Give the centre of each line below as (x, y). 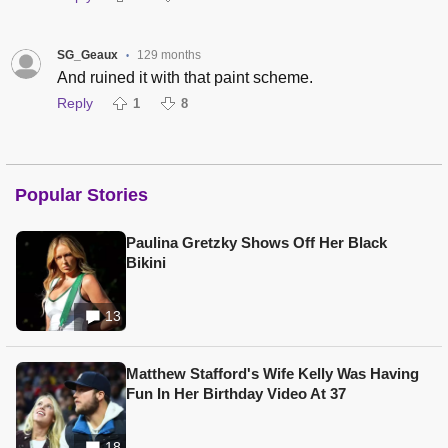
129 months (168, 54)
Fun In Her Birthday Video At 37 (236, 393)
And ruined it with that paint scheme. (184, 77)
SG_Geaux (87, 54)
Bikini (146, 262)
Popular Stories (81, 194)
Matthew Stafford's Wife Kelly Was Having (272, 373)
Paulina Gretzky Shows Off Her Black (256, 242)
